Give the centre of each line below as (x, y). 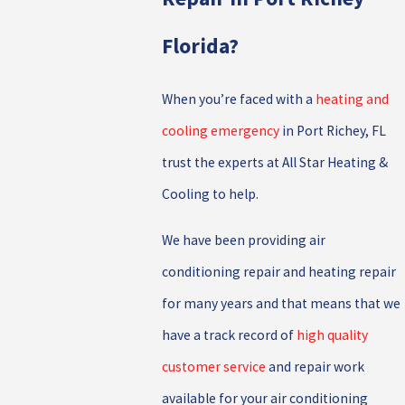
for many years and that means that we (281, 304)
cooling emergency (220, 131)
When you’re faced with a (238, 99)
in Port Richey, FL (332, 131)
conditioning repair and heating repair (278, 272)
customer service (213, 367)
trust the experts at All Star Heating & (274, 163)
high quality (332, 335)
